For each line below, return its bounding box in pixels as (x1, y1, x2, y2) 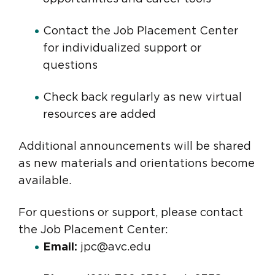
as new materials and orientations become (18, 158, 255, 170)
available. (18, 176, 71, 187)
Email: (43, 242, 77, 254)
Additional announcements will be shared (18, 141, 251, 153)
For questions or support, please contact (18, 207, 243, 219)
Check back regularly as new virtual (43, 92, 242, 104)
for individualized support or (43, 43, 201, 55)
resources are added (43, 109, 156, 121)
